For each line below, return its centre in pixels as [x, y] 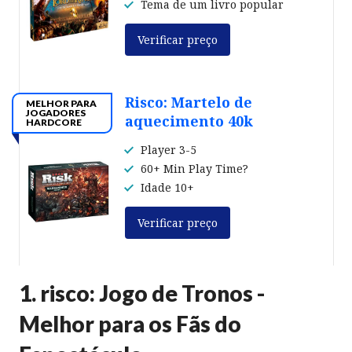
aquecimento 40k [189, 121]
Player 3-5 [170, 149]
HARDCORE [54, 122]
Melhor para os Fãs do [130, 323]
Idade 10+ [167, 187]
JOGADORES [56, 112]
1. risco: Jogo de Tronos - [142, 293]
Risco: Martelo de [189, 102]
